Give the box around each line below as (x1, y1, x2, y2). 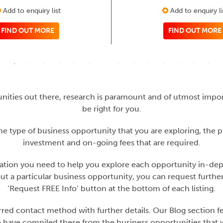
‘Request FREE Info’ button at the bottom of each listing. (7, 183, 216, 193)
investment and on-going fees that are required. (22, 137, 201, 147)
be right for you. (82, 104, 141, 113)
